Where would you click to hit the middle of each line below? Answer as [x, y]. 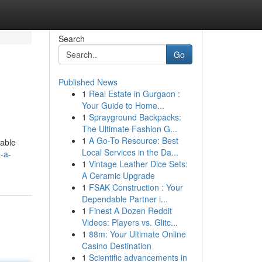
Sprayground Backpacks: [135, 117]
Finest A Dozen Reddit [130, 211]
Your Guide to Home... [123, 105]
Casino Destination [116, 246]
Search [71, 39]
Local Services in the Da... [130, 152]
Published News [88, 82]
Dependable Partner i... [125, 199]
